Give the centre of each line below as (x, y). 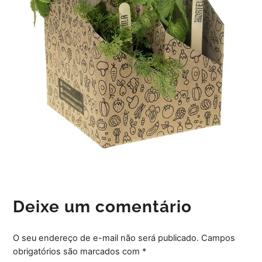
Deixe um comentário (103, 206)
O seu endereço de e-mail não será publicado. (106, 238)
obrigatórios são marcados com (78, 251)
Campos (218, 238)
